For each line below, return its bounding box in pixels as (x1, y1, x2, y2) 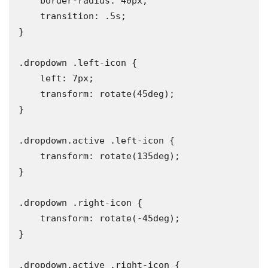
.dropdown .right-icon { (19, 197, 142, 209)
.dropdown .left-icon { (19, 57, 137, 69)
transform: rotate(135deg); (19, 151, 40, 162)
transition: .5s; (19, 11, 40, 22)
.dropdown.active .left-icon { (19, 135, 175, 147)
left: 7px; (19, 73, 40, 84)
